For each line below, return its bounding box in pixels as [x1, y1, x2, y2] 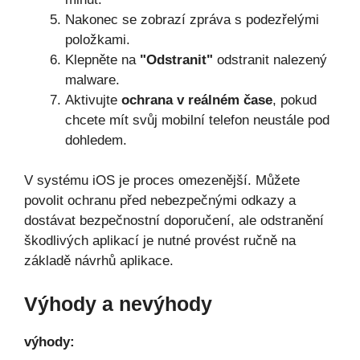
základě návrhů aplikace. [24, 253, 174, 268]
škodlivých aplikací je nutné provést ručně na [24, 233, 296, 248]
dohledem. [65, 132, 127, 148]
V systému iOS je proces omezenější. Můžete [24, 173, 300, 188]
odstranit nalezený [213, 51, 327, 67]
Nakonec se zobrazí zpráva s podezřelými [65, 11, 319, 27]
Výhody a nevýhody [24, 292, 212, 315]
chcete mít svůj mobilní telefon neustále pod [65, 112, 329, 128]
